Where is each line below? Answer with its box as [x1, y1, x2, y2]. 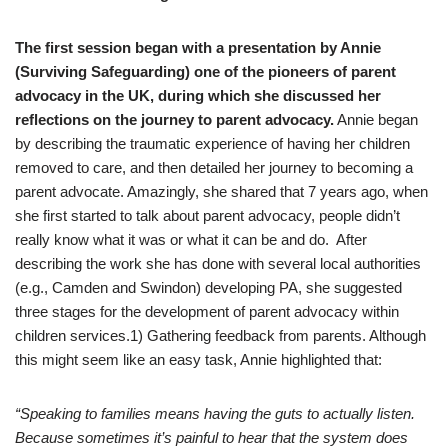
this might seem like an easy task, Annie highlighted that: [15, 351, 382, 368]
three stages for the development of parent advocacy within [15, 303, 399, 320]
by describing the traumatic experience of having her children [15, 135, 410, 152]
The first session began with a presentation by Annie [15, 39, 381, 56]
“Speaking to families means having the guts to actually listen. [15, 405, 415, 422]
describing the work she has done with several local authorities [15, 255, 421, 272]
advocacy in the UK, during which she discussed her [15, 87, 381, 104]
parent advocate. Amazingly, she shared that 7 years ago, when [15, 183, 428, 200]
